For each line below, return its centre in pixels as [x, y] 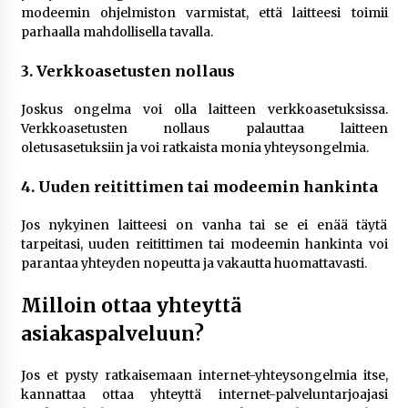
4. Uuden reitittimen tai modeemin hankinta [199, 187]
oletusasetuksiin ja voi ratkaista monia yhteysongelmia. [194, 148]
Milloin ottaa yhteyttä [131, 306]
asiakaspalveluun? [112, 334]
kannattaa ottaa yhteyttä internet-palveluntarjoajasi [204, 394]
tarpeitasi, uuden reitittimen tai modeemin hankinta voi [204, 244]
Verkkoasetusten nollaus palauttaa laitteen [204, 128]
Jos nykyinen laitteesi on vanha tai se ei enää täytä [204, 225]
